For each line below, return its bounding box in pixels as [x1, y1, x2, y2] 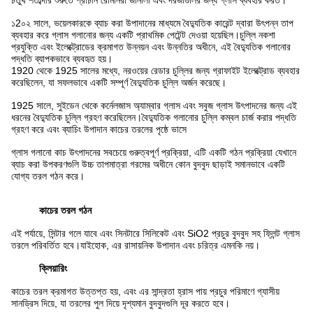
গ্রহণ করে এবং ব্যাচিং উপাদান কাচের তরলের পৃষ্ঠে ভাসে [11, 124, 187, 135]
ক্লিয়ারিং [39, 263, 67, 274]
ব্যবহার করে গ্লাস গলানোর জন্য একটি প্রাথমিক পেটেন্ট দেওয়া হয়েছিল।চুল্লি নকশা [11, 29, 275, 41]
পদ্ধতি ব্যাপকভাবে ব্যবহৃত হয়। [11, 53, 112, 64]
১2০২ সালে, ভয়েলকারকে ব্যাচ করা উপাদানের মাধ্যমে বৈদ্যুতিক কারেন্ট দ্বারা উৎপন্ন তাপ [11, 17, 293, 29]
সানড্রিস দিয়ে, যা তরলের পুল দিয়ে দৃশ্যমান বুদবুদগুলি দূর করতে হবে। [11, 298, 230, 309]
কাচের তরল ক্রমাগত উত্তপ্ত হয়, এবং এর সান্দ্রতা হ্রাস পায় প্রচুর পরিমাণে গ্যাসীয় [11, 286, 279, 297]
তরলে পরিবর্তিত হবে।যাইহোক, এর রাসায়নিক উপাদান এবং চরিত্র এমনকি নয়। [11, 240, 260, 251]
